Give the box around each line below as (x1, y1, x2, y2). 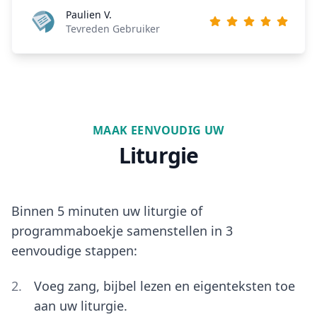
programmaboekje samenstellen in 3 (11, 221, 233, 239)
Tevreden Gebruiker (66, 21, 160, 35)
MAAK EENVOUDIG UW (93, 122, 224, 138)
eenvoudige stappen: (11, 241, 137, 259)
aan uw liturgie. (33, 297, 127, 315)
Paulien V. (66, 7, 112, 21)
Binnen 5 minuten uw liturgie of (11, 202, 202, 219)
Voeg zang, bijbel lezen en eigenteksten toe (33, 277, 295, 295)
